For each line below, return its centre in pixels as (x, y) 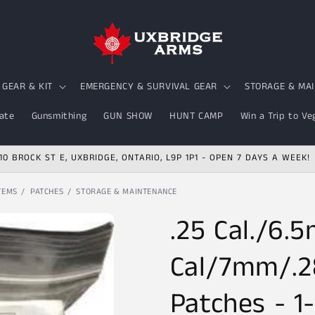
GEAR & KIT (28, 86)
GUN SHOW (128, 116)
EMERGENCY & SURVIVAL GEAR (149, 86)
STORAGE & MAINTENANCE (127, 192)
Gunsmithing (59, 116)
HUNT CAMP (197, 116)
